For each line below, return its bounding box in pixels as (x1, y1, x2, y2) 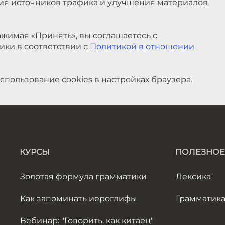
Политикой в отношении (90, 42, 194, 51)
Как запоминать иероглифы (20, 194, 137, 203)
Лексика (176, 172, 211, 181)
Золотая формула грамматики (20, 172, 147, 181)
